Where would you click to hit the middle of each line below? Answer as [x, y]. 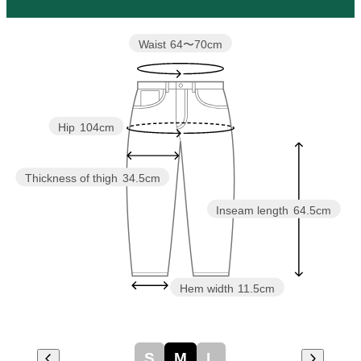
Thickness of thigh [71, 178]
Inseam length [253, 210]
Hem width [206, 288]
